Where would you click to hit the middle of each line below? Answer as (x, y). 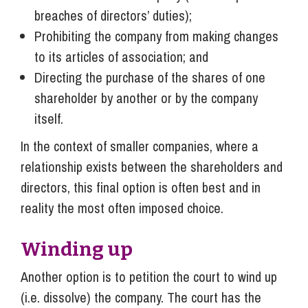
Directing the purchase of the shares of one (150, 77)
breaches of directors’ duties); (113, 15)
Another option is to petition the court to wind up (149, 276)
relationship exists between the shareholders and (152, 166)
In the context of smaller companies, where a (140, 146)
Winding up (77, 249)
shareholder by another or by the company (146, 98)
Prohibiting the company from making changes (156, 36)
